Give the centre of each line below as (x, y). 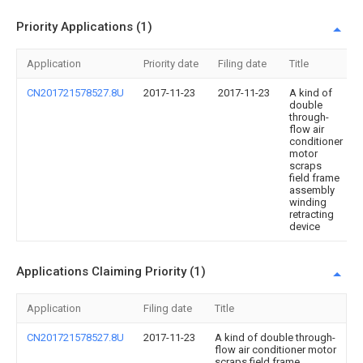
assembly (312, 190)
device (305, 226)
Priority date (171, 64)
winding (308, 202)
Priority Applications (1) (84, 27)
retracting (312, 214)
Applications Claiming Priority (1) (111, 271)
